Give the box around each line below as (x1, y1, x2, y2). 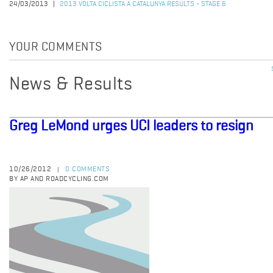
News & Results (9, 76, 132, 94)
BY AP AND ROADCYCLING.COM (9, 175, 109, 183)
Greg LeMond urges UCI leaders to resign (9, 119, 253, 133)
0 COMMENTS (65, 166, 110, 173)
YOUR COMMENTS (9, 41, 102, 54)
